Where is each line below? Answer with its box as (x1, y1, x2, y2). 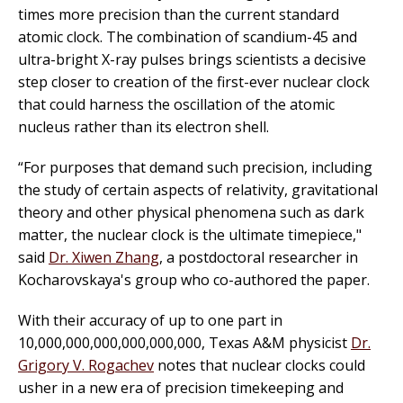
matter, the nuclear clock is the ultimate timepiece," (18, 225, 362, 246)
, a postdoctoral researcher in (159, 247, 358, 268)
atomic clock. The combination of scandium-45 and (18, 27, 357, 48)
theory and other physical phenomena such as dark (18, 202, 364, 223)
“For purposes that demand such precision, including (18, 157, 372, 178)
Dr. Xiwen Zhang (49, 247, 159, 268)
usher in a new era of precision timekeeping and (18, 378, 344, 399)
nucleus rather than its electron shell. (18, 117, 269, 138)
